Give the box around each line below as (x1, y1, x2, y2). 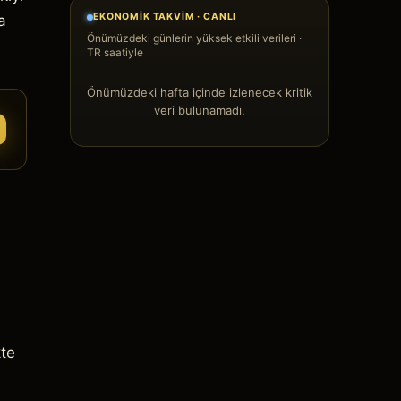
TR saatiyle (87, 46, 143, 59)
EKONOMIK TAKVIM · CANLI (93, 11, 237, 22)
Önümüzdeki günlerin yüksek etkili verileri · (87, 31, 302, 45)
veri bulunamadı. (154, 103, 245, 117)
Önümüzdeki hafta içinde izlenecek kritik (87, 85, 312, 99)
